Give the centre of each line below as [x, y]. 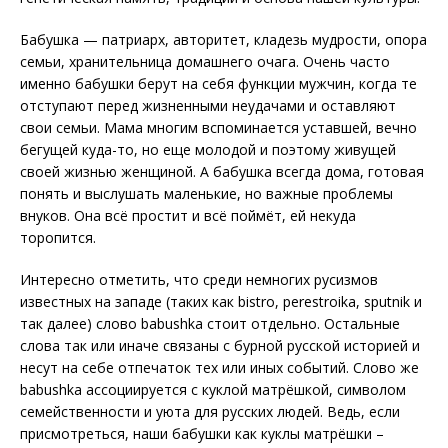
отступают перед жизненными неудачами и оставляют [208, 106]
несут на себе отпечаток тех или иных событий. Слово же [219, 368]
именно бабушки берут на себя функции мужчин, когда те [218, 84]
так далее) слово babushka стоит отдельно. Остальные [210, 324]
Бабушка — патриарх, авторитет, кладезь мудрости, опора [223, 40]
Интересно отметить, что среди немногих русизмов [199, 280]
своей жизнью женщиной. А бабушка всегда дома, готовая [222, 172]
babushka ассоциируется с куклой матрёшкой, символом [213, 390]
